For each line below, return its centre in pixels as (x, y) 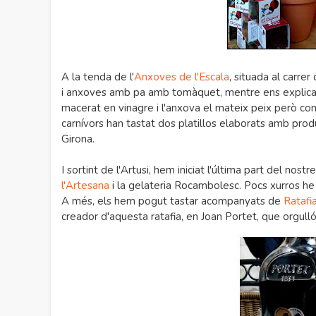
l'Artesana (85, 186)
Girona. (78, 139)
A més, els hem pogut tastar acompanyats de (172, 201)
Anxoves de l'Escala (182, 77)
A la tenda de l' (98, 77)
